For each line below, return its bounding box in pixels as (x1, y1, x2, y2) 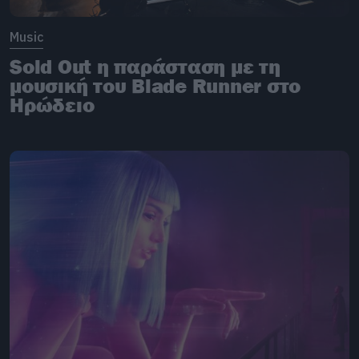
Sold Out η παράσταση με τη (10, 54, 280, 79)
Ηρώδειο (10, 92, 95, 117)
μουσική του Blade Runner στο (10, 73, 301, 98)
